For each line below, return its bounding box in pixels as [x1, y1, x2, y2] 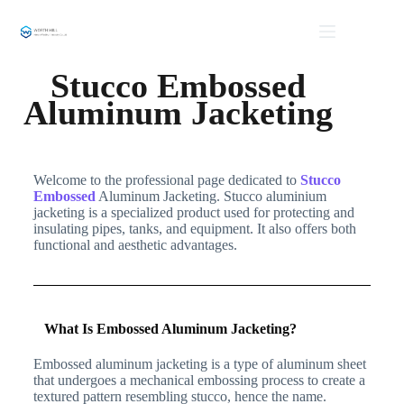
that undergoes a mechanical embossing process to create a [32, 372, 365, 388]
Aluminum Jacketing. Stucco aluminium [95, 188, 326, 204]
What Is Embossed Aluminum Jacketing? [43, 321, 297, 336]
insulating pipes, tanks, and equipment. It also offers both [32, 221, 356, 236]
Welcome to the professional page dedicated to [32, 172, 300, 188]
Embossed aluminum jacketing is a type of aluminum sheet [32, 355, 366, 372]
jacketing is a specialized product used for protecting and [32, 205, 354, 220]
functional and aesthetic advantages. [32, 237, 237, 252]
